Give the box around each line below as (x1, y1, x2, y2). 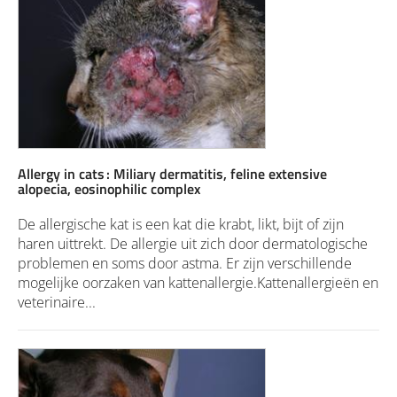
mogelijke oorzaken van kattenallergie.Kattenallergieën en (18, 272, 378, 292)
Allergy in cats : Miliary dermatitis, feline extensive (18, 162, 327, 184)
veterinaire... (18, 292, 96, 312)
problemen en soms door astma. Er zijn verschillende (18, 253, 352, 273)
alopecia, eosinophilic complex (18, 177, 200, 199)
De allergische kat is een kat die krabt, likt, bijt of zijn (18, 214, 344, 234)
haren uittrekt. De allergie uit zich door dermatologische (18, 233, 368, 253)
